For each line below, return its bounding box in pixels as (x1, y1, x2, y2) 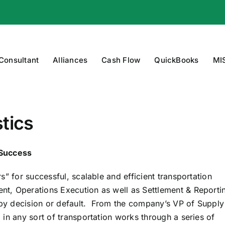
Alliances (53, 55, 88, 65)
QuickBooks (154, 55, 199, 65)
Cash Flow (101, 55, 141, 65)
